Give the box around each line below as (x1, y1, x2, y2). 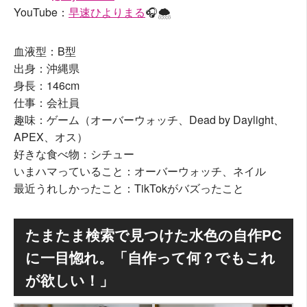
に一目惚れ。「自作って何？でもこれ (25, 247, 275, 268)
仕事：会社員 (14, 95, 79, 111)
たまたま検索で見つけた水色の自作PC (25, 225, 282, 245)
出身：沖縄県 (14, 60, 79, 77)
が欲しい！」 (25, 270, 114, 291)
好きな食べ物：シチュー (14, 146, 134, 162)
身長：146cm (14, 77, 79, 94)
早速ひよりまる (69, 4, 145, 21)
